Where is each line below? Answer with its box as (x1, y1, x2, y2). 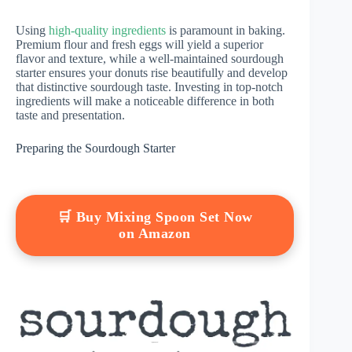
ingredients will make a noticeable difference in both (16, 93, 274, 108)
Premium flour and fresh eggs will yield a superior (16, 37, 263, 51)
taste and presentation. (16, 108, 125, 122)
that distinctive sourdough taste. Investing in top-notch (16, 79, 283, 93)
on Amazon (119, 225, 191, 241)
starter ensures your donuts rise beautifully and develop (16, 65, 288, 79)
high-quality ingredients (49, 23, 166, 37)
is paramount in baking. (166, 23, 285, 37)
